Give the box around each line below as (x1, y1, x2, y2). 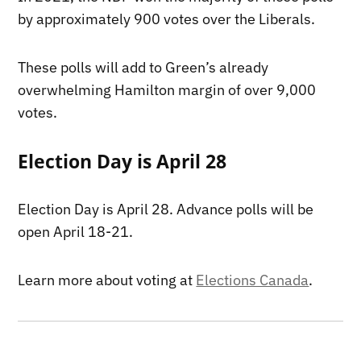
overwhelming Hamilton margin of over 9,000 (18, 80, 317, 99)
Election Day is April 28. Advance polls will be (18, 199, 314, 218)
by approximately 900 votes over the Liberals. (18, 9, 316, 28)
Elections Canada (196, 270, 309, 289)
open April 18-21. (18, 222, 134, 241)
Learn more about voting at (18, 270, 197, 289)
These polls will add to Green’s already (18, 57, 269, 77)
